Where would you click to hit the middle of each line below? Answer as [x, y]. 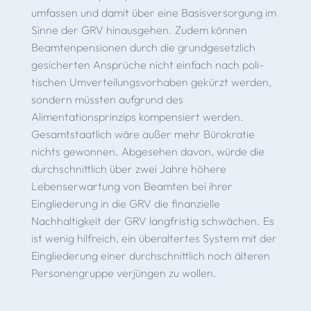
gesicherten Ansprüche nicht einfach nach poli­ [147, 64]
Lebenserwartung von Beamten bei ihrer [132, 186]
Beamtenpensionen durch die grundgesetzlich [143, 47]
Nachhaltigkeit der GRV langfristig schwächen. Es [152, 220]
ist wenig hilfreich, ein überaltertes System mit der [154, 238]
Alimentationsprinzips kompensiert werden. [137, 116]
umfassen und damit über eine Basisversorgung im [153, 12]
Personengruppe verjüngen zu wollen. [124, 272]
